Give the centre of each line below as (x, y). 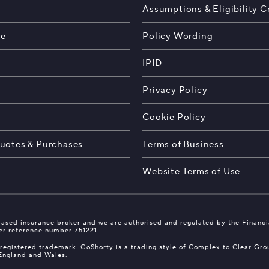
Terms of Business (183, 144)
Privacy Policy (175, 90)
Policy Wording (178, 36)
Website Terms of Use (192, 171)
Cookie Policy (174, 117)
